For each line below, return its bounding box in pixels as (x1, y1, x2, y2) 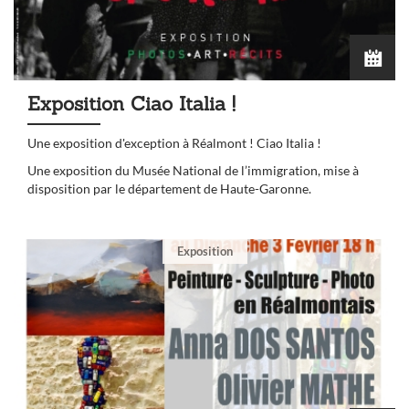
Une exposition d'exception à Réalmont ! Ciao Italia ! (27, 135, 321, 152)
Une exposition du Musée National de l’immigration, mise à (27, 163, 359, 179)
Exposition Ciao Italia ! (27, 91, 236, 117)
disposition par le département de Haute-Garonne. (27, 181, 311, 197)
